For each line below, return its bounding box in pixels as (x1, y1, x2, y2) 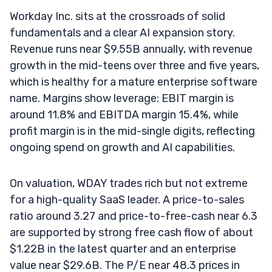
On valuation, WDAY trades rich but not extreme (10, 176, 248, 190)
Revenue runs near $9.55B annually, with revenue (10, 42, 253, 56)
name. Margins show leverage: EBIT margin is (10, 91, 234, 105)
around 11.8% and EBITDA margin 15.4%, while (10, 107, 239, 121)
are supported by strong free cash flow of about (10, 225, 253, 239)
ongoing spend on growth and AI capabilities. (10, 140, 235, 154)
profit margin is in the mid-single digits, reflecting (10, 124, 255, 138)
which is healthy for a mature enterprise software (10, 75, 257, 89)
